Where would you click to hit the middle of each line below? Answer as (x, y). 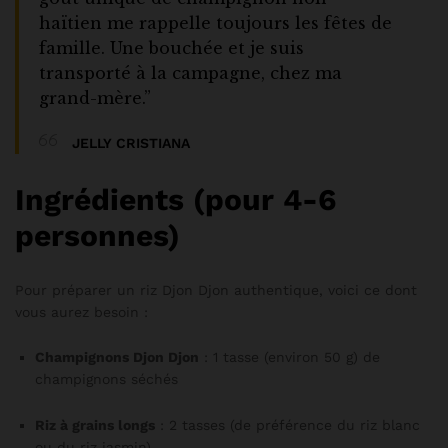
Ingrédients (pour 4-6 (175, 199)
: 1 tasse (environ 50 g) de (289, 357)
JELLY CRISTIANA (131, 143)
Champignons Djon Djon (117, 357)
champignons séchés (106, 379)
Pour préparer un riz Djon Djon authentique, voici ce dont (216, 289)
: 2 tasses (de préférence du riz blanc (287, 425)
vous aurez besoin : (81, 311)
